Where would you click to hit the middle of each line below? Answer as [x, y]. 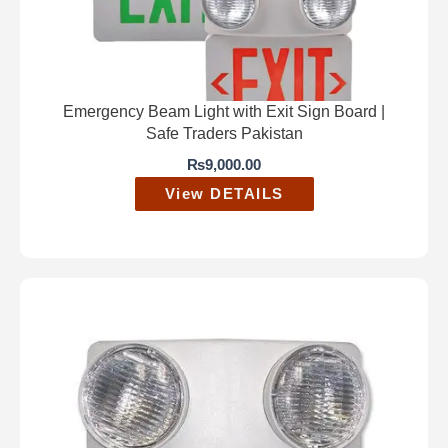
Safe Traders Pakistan [224, 133]
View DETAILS [224, 194]
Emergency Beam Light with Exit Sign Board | [224, 111]
